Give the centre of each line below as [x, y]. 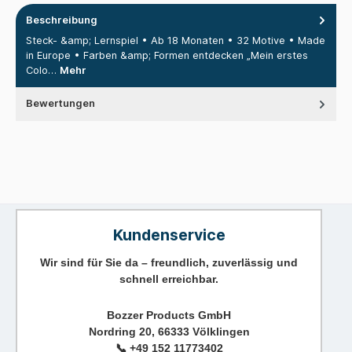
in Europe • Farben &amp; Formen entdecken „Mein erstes [167, 56]
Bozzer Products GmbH [169, 315]
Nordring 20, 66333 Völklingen [169, 332]
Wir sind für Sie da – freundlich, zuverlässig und [169, 262]
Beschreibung [62, 20]
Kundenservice [169, 235]
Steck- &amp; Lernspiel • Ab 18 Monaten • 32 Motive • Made [176, 41]
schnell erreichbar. [169, 279]
